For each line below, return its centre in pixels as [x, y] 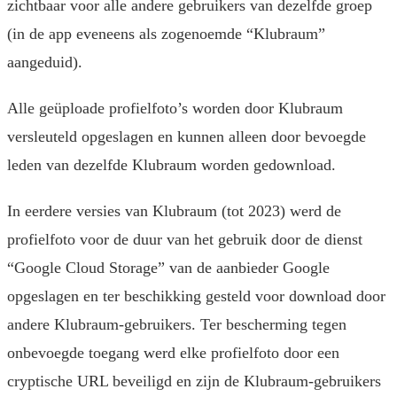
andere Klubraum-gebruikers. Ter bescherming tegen [177, 325]
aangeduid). [45, 62]
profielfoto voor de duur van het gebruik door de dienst [185, 240]
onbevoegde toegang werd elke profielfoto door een [173, 353]
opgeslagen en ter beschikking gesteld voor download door [196, 296]
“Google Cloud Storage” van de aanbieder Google [168, 268]
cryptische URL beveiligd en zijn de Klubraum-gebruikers [194, 381]
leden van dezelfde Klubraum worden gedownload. [171, 165]
